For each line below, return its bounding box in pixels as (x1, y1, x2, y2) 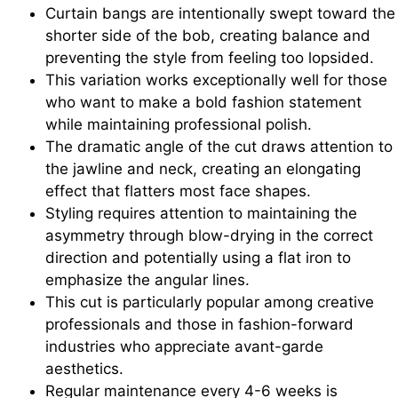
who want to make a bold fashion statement (45, 92, 362, 111)
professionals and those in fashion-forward (45, 314, 354, 333)
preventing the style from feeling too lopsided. (45, 48, 374, 67)
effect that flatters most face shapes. (45, 181, 311, 200)
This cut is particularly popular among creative (45, 292, 374, 311)
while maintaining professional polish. (45, 115, 312, 133)
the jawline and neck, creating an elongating (45, 159, 361, 178)
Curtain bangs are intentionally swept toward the (45, 4, 395, 22)
